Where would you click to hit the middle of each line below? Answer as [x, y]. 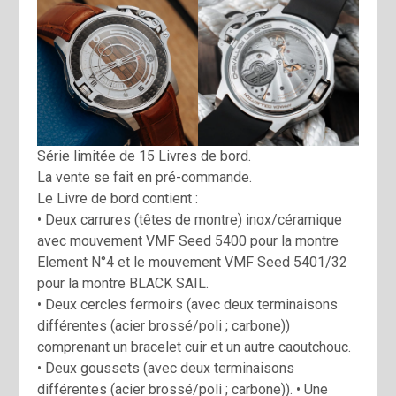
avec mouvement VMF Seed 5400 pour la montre [188, 240]
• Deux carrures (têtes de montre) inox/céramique [190, 219]
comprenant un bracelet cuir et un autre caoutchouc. [194, 346]
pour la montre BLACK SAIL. [123, 283]
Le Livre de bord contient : [118, 198]
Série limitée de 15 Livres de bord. [145, 156]
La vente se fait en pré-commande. [145, 177]
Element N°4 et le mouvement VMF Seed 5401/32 [193, 262]
